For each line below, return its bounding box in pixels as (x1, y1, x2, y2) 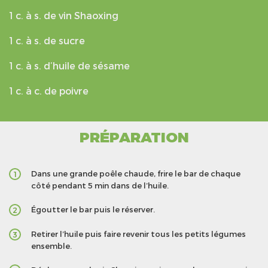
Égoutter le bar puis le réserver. (31, 205, 155, 215)
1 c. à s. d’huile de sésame (9, 60, 130, 72)
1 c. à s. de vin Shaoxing (9, 10, 118, 22)
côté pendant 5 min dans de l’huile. (31, 181, 169, 191)
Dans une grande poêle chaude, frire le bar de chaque (31, 169, 240, 179)
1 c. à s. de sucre (9, 35, 85, 47)
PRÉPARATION (79, 128, 189, 146)
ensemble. (31, 241, 72, 251)
